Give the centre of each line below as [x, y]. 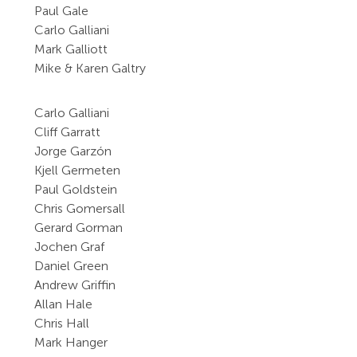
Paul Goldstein [76, 189]
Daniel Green [72, 266]
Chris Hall [62, 323]
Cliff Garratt [68, 132]
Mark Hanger [71, 342]
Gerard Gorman [79, 228]
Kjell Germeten [78, 170]
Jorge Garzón [73, 151]
